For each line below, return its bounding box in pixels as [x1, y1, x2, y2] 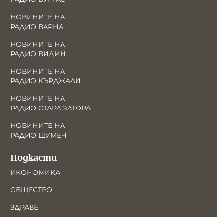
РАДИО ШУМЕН [10, 131, 67, 139]
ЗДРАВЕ [10, 203, 38, 212]
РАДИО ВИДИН [10, 49, 66, 58]
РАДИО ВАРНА [10, 22, 63, 31]
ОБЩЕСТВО [10, 186, 52, 194]
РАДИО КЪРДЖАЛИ [10, 77, 81, 85]
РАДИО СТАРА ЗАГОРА [10, 104, 91, 112]
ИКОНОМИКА [10, 168, 60, 177]
